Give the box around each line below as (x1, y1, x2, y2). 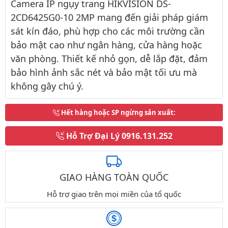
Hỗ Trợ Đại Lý (66, 130, 120, 141)
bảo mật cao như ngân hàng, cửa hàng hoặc (11, 39, 202, 51)
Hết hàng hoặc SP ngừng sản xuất (61, 108, 174, 117)
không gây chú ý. (11, 80, 83, 92)
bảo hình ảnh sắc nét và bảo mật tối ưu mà (11, 66, 197, 78)
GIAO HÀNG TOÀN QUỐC (60, 171, 168, 184)
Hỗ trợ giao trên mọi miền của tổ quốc (47, 189, 181, 199)
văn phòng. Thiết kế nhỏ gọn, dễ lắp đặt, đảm (11, 52, 208, 65)
